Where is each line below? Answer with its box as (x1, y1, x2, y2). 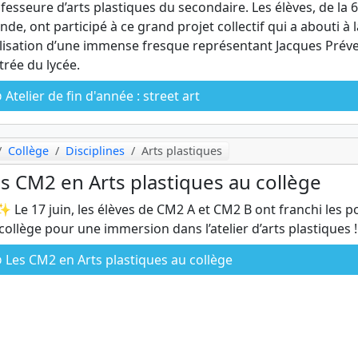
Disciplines (66, 143, 125, 158)
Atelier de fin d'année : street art (2, 87, 200, 105)
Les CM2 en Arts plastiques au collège (2, 251, 233, 268)
